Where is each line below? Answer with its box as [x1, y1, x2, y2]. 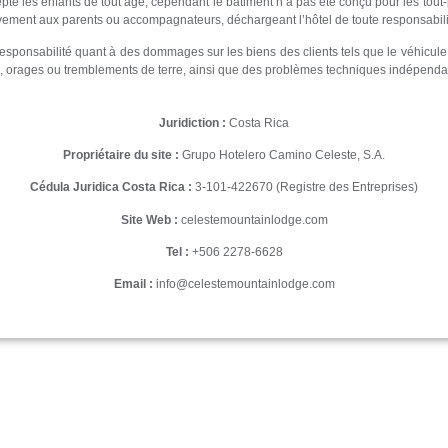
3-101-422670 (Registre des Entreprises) [192, 180, 418, 195]
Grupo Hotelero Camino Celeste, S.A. [179, 147, 385, 162]
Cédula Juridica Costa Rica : [30, 180, 192, 195]
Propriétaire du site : [63, 147, 179, 162]
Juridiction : [159, 115, 226, 130]
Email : [113, 277, 153, 292]
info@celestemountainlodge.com [152, 277, 335, 292]
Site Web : [120, 212, 178, 227]
